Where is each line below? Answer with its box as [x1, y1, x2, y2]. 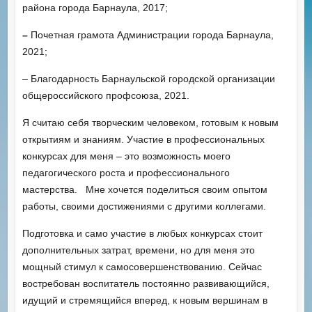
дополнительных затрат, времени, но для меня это [22, 244, 255, 256]
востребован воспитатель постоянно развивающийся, [22, 277, 270, 289]
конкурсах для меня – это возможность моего [22, 150, 231, 162]
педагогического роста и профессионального [22, 166, 230, 178]
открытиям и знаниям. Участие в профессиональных [22, 133, 265, 145]
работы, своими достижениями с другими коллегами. [22, 200, 266, 212]
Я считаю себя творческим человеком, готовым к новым [22, 116, 279, 128]
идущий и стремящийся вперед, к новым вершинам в [22, 294, 267, 306]
